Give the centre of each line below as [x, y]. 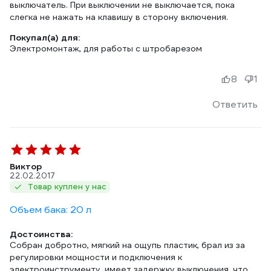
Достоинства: [41, 234]
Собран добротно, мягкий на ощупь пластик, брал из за [127, 245]
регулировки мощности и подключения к [96, 257]
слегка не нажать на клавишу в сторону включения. [119, 17]
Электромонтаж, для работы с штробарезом [106, 48]
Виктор [26, 166]
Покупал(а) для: [45, 38]
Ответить [235, 104]
